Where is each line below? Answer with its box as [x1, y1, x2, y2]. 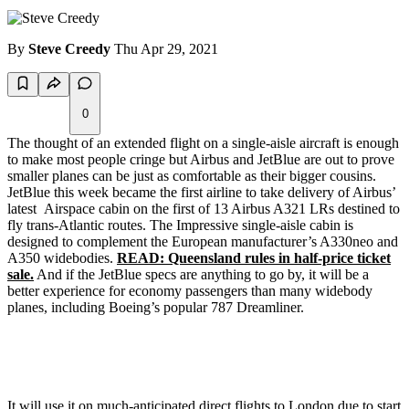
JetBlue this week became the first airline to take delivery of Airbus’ [7, 184, 395, 201]
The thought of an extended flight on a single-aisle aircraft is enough [7, 135, 399, 152]
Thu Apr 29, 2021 [114, 41, 218, 58]
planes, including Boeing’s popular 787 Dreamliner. [7, 299, 304, 316]
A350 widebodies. [7, 250, 117, 267]
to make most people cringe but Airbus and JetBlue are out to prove [7, 152, 394, 168]
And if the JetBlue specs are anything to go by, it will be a [34, 267, 369, 283]
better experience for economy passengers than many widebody [7, 283, 372, 299]
